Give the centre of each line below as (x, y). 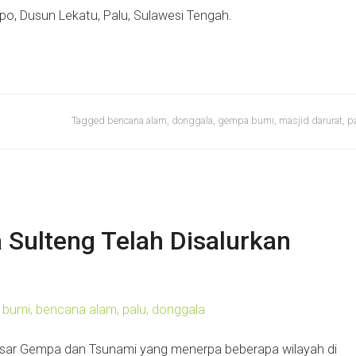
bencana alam (137, 121)
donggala (192, 121)
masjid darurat (311, 121)
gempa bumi (246, 121)
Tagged (89, 121)
